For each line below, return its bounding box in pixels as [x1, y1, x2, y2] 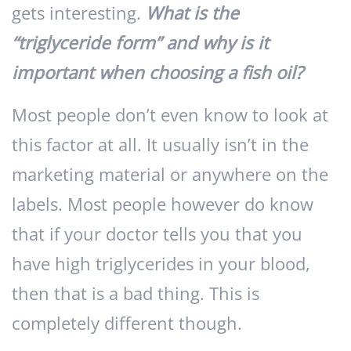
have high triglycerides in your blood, [12, 251, 310, 277]
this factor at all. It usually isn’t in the [12, 132, 309, 157]
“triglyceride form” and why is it [12, 31, 269, 56]
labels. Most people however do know [12, 192, 313, 217]
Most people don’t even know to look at [12, 103, 328, 128]
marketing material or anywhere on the [12, 162, 328, 187]
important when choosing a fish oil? [12, 60, 303, 85]
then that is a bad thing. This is [12, 281, 259, 306]
